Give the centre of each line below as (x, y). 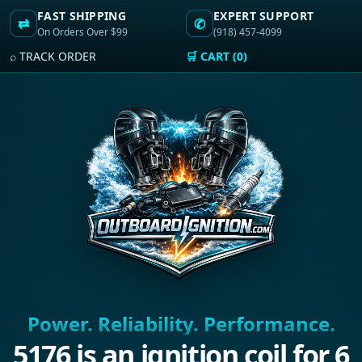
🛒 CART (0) (217, 56)
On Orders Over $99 (82, 32)
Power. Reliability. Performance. (181, 324)
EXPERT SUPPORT (264, 16)
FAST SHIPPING (82, 16)
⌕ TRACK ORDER (53, 56)
